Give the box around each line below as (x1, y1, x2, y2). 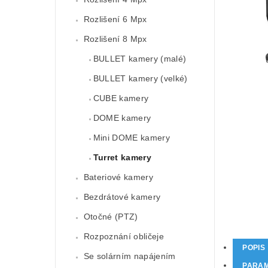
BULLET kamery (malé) (93, 54, 187, 64)
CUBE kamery (93, 93, 149, 103)
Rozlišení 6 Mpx (83, 14, 147, 25)
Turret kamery (93, 153, 151, 163)
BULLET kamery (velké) (93, 74, 188, 84)
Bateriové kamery (83, 172, 153, 182)
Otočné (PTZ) (83, 212, 138, 222)
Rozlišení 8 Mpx (83, 34, 147, 44)
